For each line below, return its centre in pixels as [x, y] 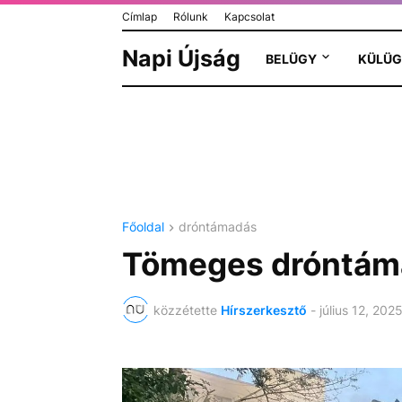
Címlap [139, 17]
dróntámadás [217, 227]
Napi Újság [181, 58]
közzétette [185, 310]
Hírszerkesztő [263, 310]
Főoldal [143, 227]
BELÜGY [291, 58]
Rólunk [190, 17]
